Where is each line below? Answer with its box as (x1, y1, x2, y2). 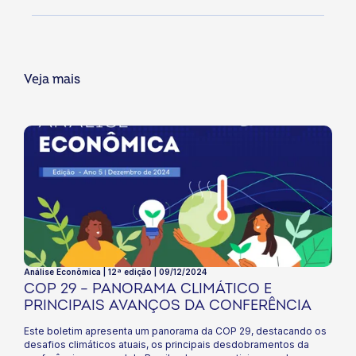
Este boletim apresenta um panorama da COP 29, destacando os (24, 325, 327, 338)
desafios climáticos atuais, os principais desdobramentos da (24, 339, 309, 351)
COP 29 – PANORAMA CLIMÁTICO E (24, 280, 272, 299)
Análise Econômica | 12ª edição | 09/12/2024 (24, 267, 207, 277)
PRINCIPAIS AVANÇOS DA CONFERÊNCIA (24, 296, 311, 315)
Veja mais (24, 72, 80, 88)
